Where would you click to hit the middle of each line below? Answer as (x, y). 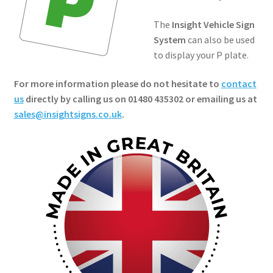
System (169, 39)
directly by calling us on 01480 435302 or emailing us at (140, 99)
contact (239, 84)
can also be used (220, 39)
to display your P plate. (201, 55)
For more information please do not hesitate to (117, 84)
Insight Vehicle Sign (213, 24)
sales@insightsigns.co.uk (68, 114)
